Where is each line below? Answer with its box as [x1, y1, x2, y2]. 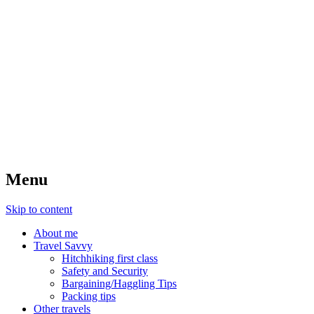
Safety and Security [62, 264, 148, 277]
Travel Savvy [34, 239, 93, 252]
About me [34, 226, 78, 239]
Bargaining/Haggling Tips [62, 277, 177, 289]
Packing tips [62, 289, 116, 302]
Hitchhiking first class [62, 252, 158, 264]
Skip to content [6, 203, 72, 215]
